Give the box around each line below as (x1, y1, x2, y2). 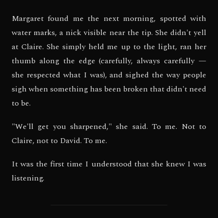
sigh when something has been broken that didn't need (12, 83, 206, 95)
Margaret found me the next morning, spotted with (12, 12, 206, 24)
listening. (12, 172, 44, 184)
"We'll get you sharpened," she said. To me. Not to (12, 121, 206, 133)
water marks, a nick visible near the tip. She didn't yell (12, 26, 206, 38)
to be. (12, 97, 31, 109)
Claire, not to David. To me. (12, 135, 107, 147)
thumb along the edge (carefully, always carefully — (12, 54, 206, 67)
